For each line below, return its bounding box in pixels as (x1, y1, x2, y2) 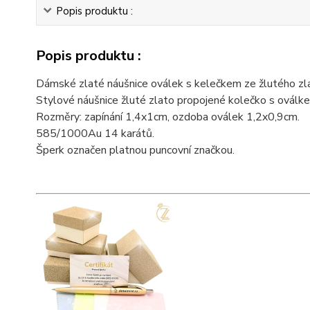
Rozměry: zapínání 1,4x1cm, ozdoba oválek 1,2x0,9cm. (36, 109, 300, 125)
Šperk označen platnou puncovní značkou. (36, 142, 235, 158)
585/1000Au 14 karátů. (36, 125, 154, 141)
